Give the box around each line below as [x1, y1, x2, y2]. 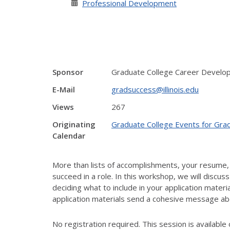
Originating [52, 119, 95, 129]
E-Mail [52, 84, 75, 94]
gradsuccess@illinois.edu [111, 84, 199, 94]
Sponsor [52, 67, 83, 77]
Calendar [52, 130, 85, 141]
